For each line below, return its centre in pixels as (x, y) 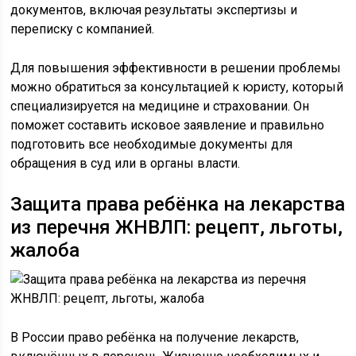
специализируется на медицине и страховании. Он (160, 106)
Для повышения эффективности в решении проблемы (176, 68)
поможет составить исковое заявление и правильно (168, 125)
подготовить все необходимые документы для (152, 144)
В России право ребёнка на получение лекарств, (155, 337)
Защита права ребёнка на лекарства (178, 204)
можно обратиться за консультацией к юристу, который (177, 87)
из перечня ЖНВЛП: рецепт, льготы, (177, 227)
